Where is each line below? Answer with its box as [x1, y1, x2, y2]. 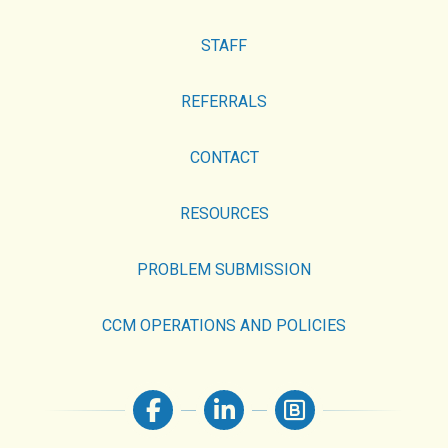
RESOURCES [179, 203, 269, 223]
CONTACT [189, 147, 259, 167]
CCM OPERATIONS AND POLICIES [102, 315, 346, 335]
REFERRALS [181, 91, 267, 111]
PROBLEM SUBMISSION [137, 259, 311, 279]
